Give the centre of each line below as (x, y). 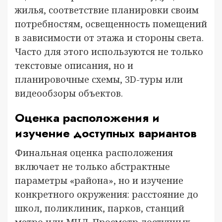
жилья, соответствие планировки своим (107, 10)
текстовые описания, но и (74, 65)
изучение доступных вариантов (106, 133)
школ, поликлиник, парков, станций (100, 208)
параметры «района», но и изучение (99, 180)
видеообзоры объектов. (69, 93)
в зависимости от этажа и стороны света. (109, 38)
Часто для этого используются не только (109, 52)
